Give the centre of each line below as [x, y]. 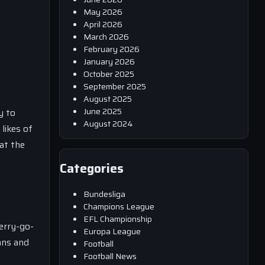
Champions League [119, 206]
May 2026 [103, 12]
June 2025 [103, 111]
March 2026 [106, 36]
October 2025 [109, 74]
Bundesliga [104, 194]
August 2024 [108, 123]
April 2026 [103, 24]
